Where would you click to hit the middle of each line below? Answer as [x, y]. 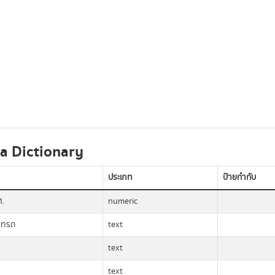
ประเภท [120, 177]
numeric [122, 201]
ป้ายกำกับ [239, 177]
